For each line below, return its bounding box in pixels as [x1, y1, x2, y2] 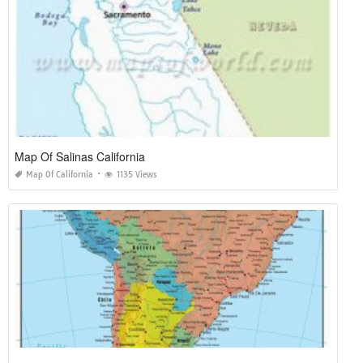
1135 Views [117, 169, 157, 180]
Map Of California [26, 169, 93, 180]
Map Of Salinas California [15, 147, 145, 164]
